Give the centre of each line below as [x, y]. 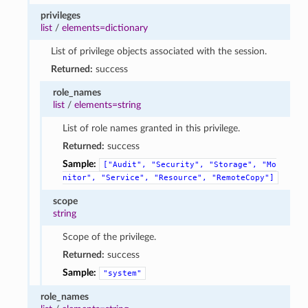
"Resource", [181, 177]
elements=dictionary [105, 27]
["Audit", [125, 164]
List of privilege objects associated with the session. [158, 51]
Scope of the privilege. [110, 236]
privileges [61, 15]
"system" [123, 273]
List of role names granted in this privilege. [152, 128]
